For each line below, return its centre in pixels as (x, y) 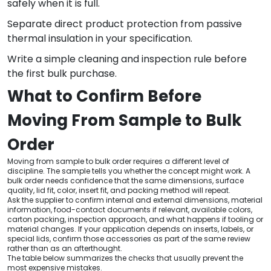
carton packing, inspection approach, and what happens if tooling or (135, 219)
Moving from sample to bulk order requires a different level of (118, 161)
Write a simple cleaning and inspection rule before (127, 59)
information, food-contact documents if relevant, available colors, (130, 209)
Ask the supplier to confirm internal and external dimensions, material (135, 200)
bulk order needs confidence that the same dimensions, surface (126, 180)
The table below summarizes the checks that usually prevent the (125, 258)
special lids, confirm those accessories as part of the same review (129, 238)
